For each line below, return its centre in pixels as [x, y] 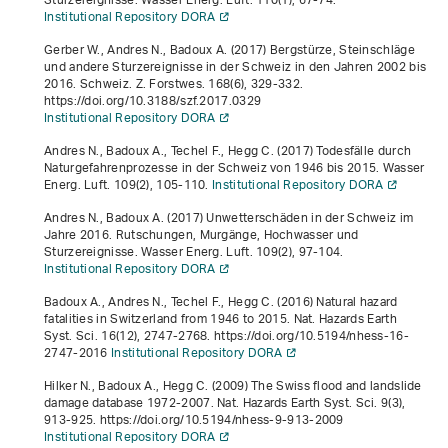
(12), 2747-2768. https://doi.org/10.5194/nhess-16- [262, 336]
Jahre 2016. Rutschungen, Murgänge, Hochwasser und [201, 235]
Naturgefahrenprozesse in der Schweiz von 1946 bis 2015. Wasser [234, 168]
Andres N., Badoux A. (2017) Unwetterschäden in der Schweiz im [229, 218]
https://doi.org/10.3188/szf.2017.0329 [153, 101]
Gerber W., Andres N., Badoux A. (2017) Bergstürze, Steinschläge [229, 50]
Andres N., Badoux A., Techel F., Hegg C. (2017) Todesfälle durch [228, 151]
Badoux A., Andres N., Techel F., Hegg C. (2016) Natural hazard [221, 302]
